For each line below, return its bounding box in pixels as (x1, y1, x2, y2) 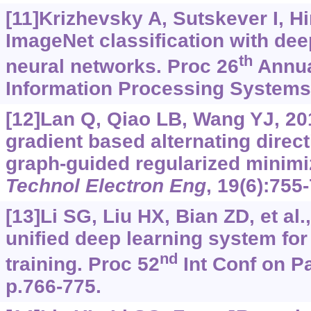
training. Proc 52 (5, 253, 160, 276)
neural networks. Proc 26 (5, 56, 239, 78)
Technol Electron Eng (5, 175, 206, 197)
